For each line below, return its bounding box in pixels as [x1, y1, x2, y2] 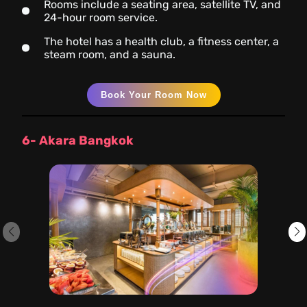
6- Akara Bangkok [22, 132, 134, 148]
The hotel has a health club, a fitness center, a [44, 34, 279, 48]
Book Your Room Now [100, 89, 207, 100]
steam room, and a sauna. [44, 47, 175, 61]
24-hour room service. [44, 10, 158, 24]
